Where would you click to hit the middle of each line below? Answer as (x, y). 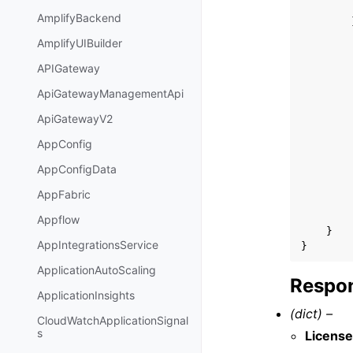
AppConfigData (77, 169)
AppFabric (64, 195)
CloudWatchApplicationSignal (113, 321)
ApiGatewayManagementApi (110, 94)
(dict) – (311, 314)
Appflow (58, 220)
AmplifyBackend (79, 18)
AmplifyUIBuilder (80, 43)
